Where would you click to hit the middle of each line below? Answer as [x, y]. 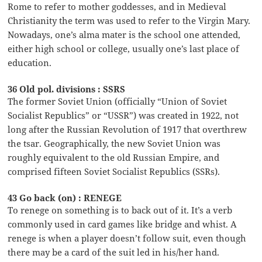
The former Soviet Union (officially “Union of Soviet [118, 101]
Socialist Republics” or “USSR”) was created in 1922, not [123, 115]
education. [30, 62]
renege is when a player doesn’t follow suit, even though [127, 238]
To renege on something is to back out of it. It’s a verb [120, 210]
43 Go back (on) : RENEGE [65, 197]
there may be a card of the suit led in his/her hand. [114, 252]
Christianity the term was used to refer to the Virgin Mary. [129, 20]
